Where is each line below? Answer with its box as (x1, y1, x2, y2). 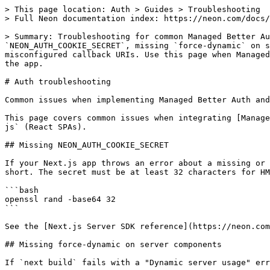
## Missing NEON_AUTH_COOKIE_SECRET (5, 140, 169, 149)
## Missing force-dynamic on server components (5, 240, 222, 249)
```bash (5, 186, 39, 195)
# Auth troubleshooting (5, 77, 111, 86)
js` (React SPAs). (5, 122, 87, 131)
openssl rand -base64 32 (5, 195, 116, 204)
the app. (5, 59, 43, 68)
